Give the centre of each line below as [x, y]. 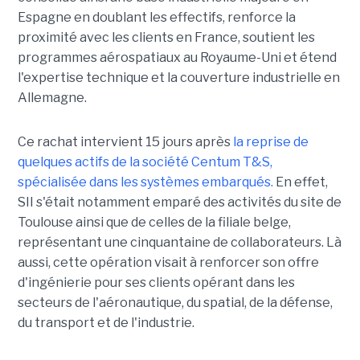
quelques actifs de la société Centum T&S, [145, 162]
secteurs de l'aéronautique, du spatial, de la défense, [175, 303]
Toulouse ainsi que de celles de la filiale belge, [154, 223]
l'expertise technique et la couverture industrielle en [178, 78]
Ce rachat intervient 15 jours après [125, 142]
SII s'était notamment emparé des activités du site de [179, 202]
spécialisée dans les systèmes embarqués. [145, 182]
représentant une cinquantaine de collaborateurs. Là [179, 243]
